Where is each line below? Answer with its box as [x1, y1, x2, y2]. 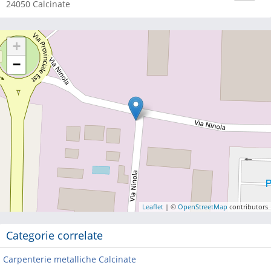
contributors [227, 202, 268, 211]
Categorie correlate [6, 228, 103, 243]
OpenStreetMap [178, 202, 227, 211]
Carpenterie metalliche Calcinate [3, 253, 136, 265]
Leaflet [142, 202, 163, 211]
